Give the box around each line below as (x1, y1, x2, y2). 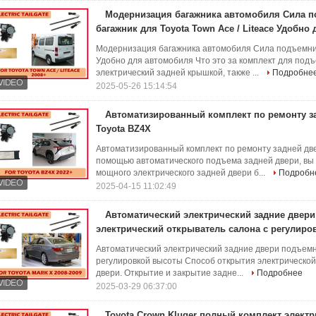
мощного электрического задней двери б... (96, 168, 267, 178)
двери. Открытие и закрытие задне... (96, 268, 245, 278)
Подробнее (257, 268, 303, 278)
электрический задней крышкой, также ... (96, 68, 261, 78)
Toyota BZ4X (96, 123, 151, 134)
